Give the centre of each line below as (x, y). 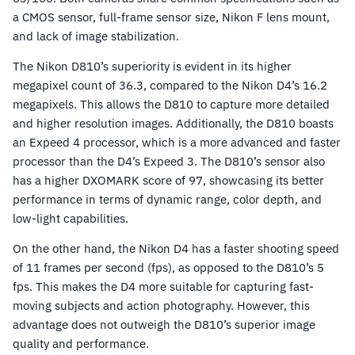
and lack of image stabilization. (96, 36)
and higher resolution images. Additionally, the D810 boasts (173, 124)
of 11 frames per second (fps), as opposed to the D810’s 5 (168, 268)
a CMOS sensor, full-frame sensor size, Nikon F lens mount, (171, 17)
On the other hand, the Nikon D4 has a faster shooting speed (176, 249)
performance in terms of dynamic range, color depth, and (167, 200)
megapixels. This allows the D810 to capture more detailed (171, 105)
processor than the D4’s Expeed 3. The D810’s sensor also (169, 162)
